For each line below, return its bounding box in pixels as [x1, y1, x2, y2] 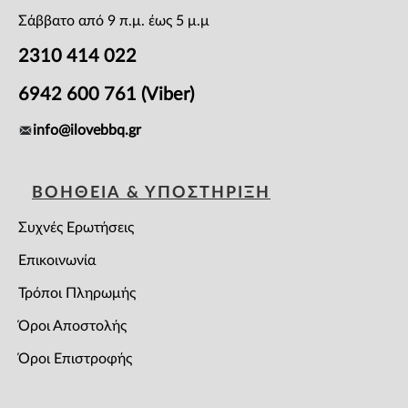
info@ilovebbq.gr [33, 123, 141, 138]
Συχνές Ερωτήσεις [18, 220, 134, 235]
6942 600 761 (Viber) [18, 86, 194, 104]
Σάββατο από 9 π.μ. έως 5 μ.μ [18, 14, 209, 28]
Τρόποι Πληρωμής [18, 286, 136, 301]
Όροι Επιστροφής [18, 352, 132, 366]
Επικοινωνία [18, 253, 96, 268]
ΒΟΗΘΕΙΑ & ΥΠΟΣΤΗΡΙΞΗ [32, 185, 270, 201]
